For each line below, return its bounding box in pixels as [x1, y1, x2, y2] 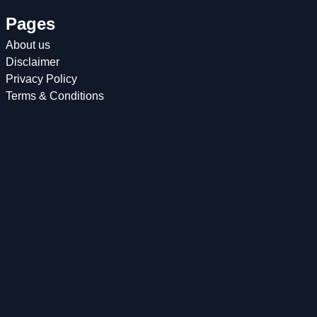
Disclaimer [6, 56, 59, 68]
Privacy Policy [6, 73, 77, 85]
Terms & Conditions [6, 90, 104, 102]
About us [6, 39, 50, 51]
